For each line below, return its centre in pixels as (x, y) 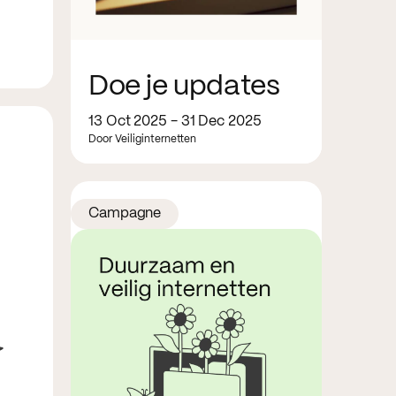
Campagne (125, 213)
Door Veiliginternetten (142, 139)
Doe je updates (184, 86)
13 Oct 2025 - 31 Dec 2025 (175, 121)
